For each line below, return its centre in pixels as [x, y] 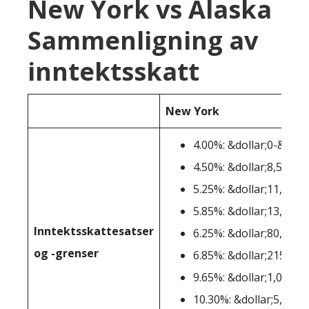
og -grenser [66, 253]
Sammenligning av [143, 40]
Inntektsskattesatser [94, 231]
